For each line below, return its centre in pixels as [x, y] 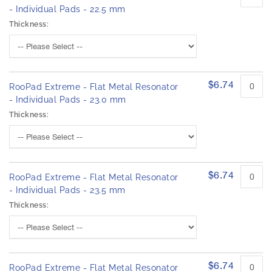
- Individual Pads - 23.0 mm [68, 100]
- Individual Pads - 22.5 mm [67, 9]
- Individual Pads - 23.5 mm [67, 190]
